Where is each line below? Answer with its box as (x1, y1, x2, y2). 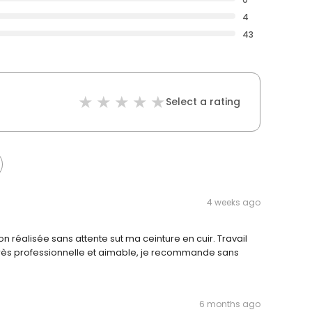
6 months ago (199, 298, 260, 311)
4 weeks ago (207, 196, 260, 209)
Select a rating (166, 95, 240, 109)
